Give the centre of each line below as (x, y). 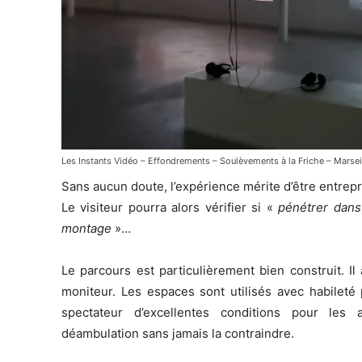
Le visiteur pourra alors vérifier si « (170, 207)
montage (86, 228)
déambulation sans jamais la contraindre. (178, 333)
